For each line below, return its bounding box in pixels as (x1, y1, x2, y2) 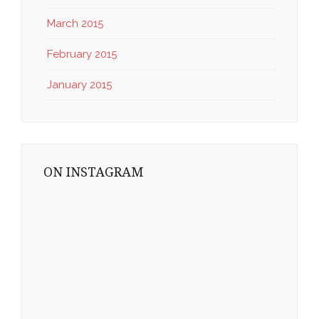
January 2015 (47, 78, 112, 91)
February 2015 (47, 47, 117, 61)
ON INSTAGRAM (43, 164, 143, 179)
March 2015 (47, 16, 103, 30)
